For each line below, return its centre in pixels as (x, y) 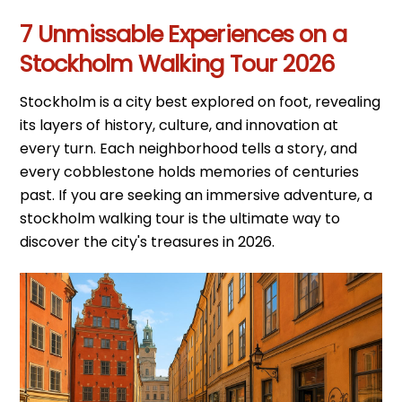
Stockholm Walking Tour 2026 (178, 64)
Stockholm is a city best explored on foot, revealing (201, 102)
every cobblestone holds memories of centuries (190, 172)
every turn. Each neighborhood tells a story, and (189, 149)
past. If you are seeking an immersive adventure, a (197, 196)
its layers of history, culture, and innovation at (179, 126)
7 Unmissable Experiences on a (184, 35)
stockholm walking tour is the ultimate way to (180, 219)
